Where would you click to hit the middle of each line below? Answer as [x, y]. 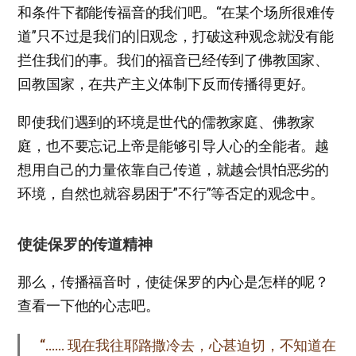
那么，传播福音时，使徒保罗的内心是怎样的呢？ [173, 281]
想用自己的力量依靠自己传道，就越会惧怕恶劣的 [173, 169]
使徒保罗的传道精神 [85, 244]
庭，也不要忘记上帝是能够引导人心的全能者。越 [173, 145]
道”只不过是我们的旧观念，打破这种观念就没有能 [176, 36]
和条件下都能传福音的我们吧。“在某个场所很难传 [176, 12]
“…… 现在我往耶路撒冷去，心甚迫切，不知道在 [188, 345]
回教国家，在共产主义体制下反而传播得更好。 [166, 83]
